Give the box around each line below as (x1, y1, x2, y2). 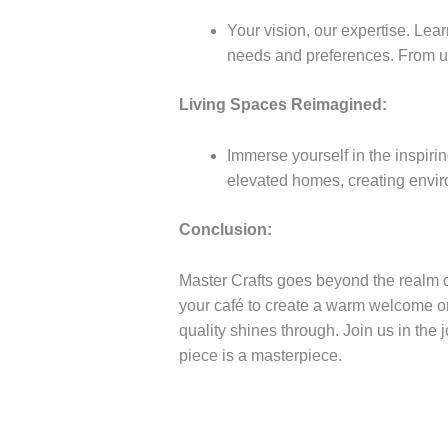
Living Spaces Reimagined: (178, 96, 387, 114)
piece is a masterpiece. (178, 346, 342, 364)
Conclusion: (178, 220, 272, 238)
